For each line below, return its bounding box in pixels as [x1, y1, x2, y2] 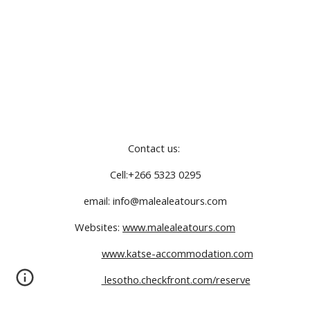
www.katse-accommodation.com [101, 246, 253, 260]
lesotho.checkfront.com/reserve [101, 273, 250, 286]
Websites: [75, 220, 122, 234]
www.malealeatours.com [122, 220, 235, 234]
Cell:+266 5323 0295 [109, 167, 201, 181]
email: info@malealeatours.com [83, 194, 227, 208]
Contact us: [127, 141, 183, 155]
